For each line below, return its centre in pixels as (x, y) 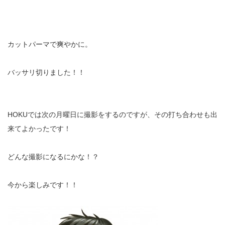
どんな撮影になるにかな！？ (53, 157)
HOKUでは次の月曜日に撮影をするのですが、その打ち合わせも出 (113, 115)
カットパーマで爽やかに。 (50, 44)
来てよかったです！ (39, 129)
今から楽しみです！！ (43, 185)
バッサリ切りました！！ (46, 72)
